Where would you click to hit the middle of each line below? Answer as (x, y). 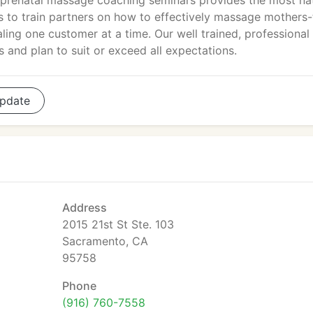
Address (85, 208)
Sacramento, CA (105, 241)
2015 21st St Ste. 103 (118, 224)
